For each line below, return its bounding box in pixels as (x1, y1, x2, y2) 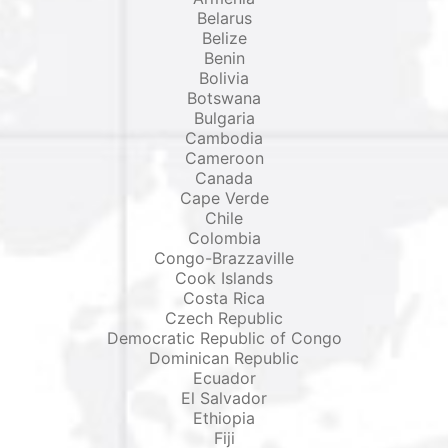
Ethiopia (193, 408, 255, 428)
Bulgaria (193, 108, 255, 128)
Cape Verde (179, 188, 269, 208)
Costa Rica (183, 288, 265, 308)
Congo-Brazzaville (154, 248, 294, 268)
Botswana (187, 88, 261, 108)
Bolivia (199, 68, 249, 88)
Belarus (196, 8, 252, 28)
